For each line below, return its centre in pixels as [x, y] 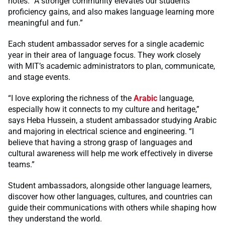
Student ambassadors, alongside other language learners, [110, 185]
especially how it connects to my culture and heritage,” [104, 109]
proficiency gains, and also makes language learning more [111, 12]
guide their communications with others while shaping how [112, 207]
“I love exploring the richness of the [71, 98]
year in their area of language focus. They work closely [104, 55]
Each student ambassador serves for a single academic [106, 44]
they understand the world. [55, 218]
